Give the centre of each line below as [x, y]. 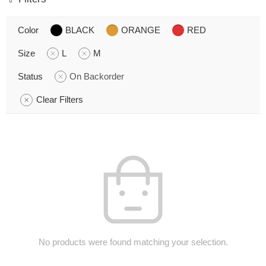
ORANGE [141, 30]
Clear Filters [60, 99]
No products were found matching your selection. [133, 242]
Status [30, 76]
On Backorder [97, 76]
